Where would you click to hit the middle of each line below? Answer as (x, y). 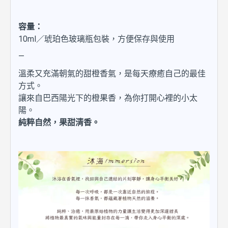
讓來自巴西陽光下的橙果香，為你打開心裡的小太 (108, 98)
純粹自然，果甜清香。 (59, 122)
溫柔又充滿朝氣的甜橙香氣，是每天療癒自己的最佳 (112, 74)
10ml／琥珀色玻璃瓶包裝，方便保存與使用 (96, 39)
